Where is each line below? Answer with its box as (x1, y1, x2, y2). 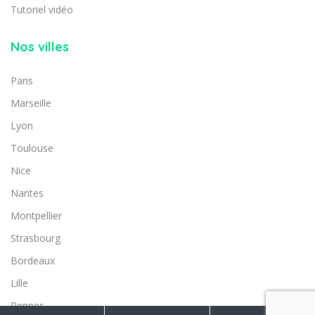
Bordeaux (11, 253, 55, 267)
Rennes (11, 298, 44, 312)
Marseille (11, 96, 51, 110)
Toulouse (11, 141, 53, 155)
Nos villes (11, 38, 69, 55)
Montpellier (11, 208, 62, 222)
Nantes (11, 186, 44, 200)
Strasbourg (11, 231, 60, 245)
